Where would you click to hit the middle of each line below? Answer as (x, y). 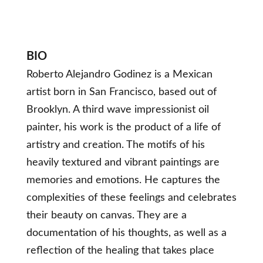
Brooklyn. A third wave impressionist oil (117, 110)
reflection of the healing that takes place (120, 251)
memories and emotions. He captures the (123, 181)
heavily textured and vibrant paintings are (123, 163)
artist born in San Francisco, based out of (121, 92)
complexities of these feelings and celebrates (131, 198)
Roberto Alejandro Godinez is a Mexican (119, 75)
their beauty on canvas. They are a (106, 216)
